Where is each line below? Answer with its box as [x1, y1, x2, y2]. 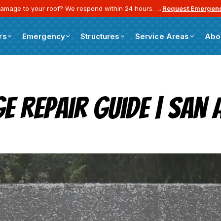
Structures [80, 32, 120, 41]
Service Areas [135, 32, 189, 41]
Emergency [22, 32, 66, 41]
